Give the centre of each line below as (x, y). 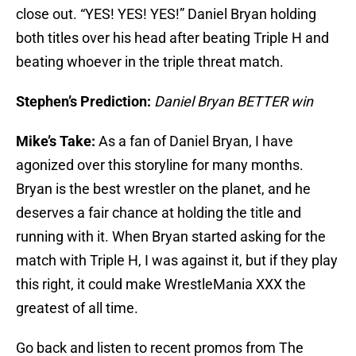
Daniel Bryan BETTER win (234, 102)
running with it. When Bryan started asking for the (171, 237)
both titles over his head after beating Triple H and (172, 38)
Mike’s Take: (56, 141)
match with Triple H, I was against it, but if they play (177, 261)
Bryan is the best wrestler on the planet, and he (163, 189)
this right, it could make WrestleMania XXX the (161, 284)
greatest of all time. (77, 308)
